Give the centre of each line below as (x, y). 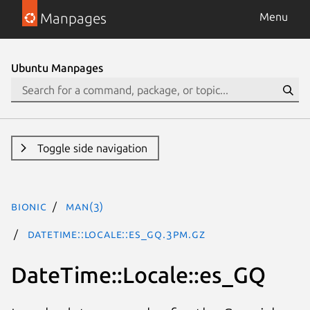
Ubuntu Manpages (57, 68)
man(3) (85, 206)
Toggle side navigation (92, 148)
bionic (29, 206)
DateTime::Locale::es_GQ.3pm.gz (116, 234)
